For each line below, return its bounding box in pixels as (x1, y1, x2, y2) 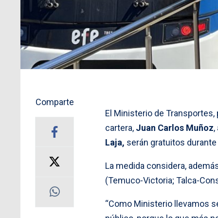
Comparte (35, 96, 74, 107)
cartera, (105, 122, 134, 133)
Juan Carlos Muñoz (134, 122, 214, 133)
